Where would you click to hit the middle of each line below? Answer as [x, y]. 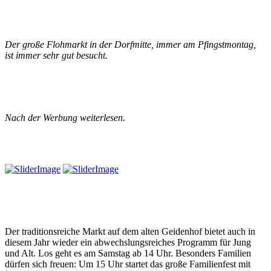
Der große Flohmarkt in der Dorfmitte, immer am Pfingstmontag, [130, 45]
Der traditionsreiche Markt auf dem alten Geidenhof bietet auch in [130, 231]
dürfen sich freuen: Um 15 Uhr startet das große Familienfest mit [128, 264]
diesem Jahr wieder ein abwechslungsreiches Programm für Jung [128, 242]
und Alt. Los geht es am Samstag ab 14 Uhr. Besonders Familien [128, 253]
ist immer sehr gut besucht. [56, 56]
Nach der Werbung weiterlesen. [65, 118]
